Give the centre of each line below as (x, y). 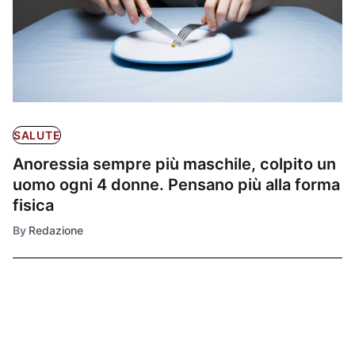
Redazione (56, 231)
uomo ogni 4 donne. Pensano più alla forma (176, 185)
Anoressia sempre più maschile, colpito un (174, 164)
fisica (33, 206)
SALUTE (37, 136)
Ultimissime (66, 333)
